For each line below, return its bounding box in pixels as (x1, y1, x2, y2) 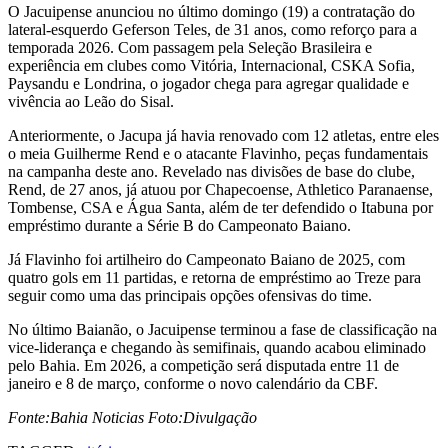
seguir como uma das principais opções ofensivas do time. (8, 286, 372, 304)
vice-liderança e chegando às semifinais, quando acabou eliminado (8, 338, 426, 356)
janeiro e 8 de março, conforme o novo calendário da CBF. (8, 374, 378, 392)
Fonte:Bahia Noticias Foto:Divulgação (8, 408, 257, 426)
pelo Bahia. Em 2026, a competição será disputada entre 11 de (8, 356, 399, 374)
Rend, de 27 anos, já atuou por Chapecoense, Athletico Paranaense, (8, 180, 433, 198)
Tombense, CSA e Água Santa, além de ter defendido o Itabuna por (8, 198, 433, 216)
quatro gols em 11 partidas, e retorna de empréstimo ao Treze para (8, 268, 421, 286)
